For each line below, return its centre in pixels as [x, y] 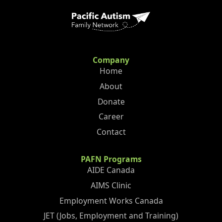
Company [111, 60]
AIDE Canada [111, 170]
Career [111, 117]
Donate [111, 101]
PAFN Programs [111, 159]
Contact [111, 132]
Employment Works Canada [111, 200]
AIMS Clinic [111, 185]
